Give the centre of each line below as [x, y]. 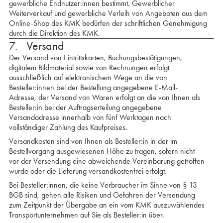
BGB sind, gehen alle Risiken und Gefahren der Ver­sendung [102, 195]
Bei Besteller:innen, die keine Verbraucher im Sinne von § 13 [103, 185]
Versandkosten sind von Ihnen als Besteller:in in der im [93, 141]
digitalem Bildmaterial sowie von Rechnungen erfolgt [89, 67]
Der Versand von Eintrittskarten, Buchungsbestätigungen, [95, 57]
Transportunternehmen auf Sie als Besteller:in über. [86, 215]
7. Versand [36, 46]
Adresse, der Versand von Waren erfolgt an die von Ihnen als [104, 97]
